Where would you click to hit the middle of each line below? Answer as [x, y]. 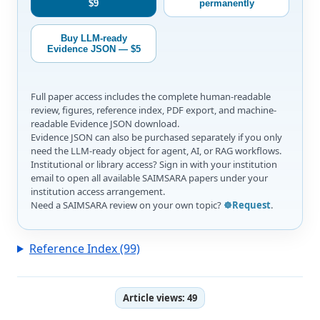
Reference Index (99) [84, 248]
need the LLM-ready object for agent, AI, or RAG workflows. [156, 150]
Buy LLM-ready [94, 38]
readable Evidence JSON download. [105, 123]
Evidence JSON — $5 [94, 49]
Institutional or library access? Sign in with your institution [154, 164]
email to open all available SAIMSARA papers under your [149, 177]
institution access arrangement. [98, 191]
